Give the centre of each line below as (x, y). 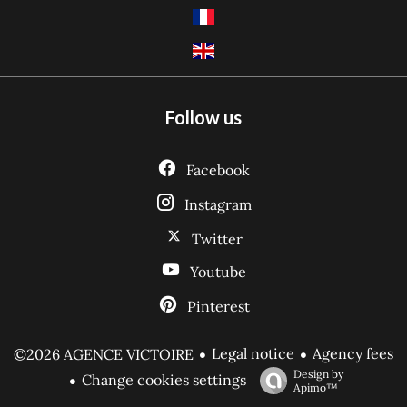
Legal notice (253, 353)
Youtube (218, 272)
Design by (318, 374)
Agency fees (353, 353)
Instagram (218, 204)
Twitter (217, 239)
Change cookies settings (164, 380)
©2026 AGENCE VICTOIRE (104, 354)
